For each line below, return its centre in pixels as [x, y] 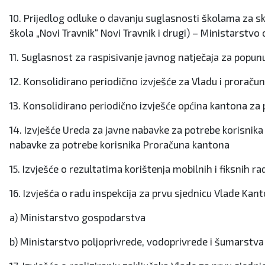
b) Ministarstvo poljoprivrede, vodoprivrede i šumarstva [137, 241]
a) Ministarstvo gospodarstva [77, 217]
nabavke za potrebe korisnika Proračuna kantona [119, 144]
